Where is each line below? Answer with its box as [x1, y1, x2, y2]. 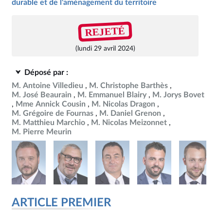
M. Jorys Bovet [152, 91, 204, 99]
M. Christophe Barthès [89, 82, 168, 90]
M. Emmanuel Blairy [77, 91, 146, 99]
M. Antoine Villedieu [12, 82, 83, 90]
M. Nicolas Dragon [91, 100, 155, 108]
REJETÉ [85, 24, 126, 38]
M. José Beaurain [12, 91, 72, 99]
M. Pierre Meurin [12, 128, 72, 136]
